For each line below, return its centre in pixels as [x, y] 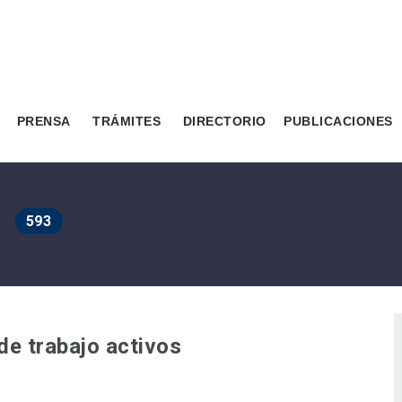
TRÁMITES [127, 121]
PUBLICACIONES [338, 121]
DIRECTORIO [224, 121]
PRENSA [44, 121]
